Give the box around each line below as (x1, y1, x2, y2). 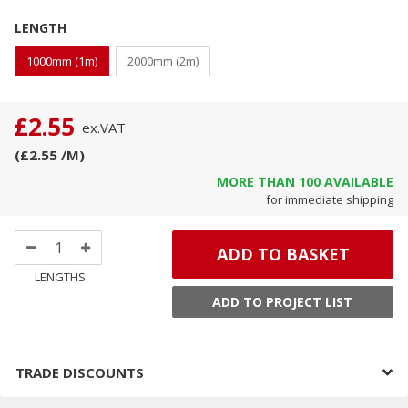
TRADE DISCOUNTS (15, 363, 144, 382)
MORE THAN (217, 173, 299, 191)
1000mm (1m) (26, 53, 97, 70)
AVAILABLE (321, 173, 393, 191)
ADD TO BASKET (216, 243, 350, 266)
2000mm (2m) (127, 53, 199, 70)
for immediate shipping (266, 191, 393, 209)
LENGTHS (35, 269, 86, 286)
